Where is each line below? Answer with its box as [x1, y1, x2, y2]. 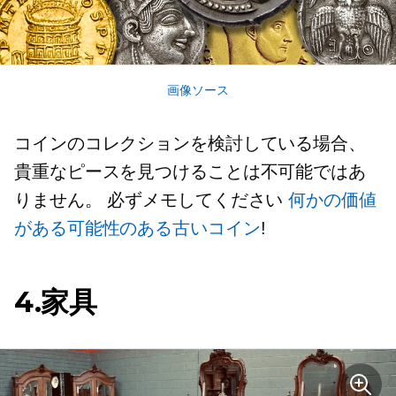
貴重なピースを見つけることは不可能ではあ [14, 162, 366, 182]
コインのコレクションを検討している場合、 [14, 133, 366, 154]
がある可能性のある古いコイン [14, 218, 261, 239]
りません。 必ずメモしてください [14, 190, 289, 210]
